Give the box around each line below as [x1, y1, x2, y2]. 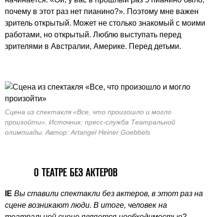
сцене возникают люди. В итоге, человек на [5, 201, 167, 209]
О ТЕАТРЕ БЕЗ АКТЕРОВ [34, 166, 117, 178]
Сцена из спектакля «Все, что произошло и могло [5, 108, 171, 116]
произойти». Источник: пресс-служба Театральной [5, 118, 175, 126]
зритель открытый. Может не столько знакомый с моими [5, 18, 205, 27]
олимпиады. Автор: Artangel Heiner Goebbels [5, 128, 150, 136]
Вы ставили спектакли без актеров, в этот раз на [14, 189, 203, 198]
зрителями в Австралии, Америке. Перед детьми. [5, 42, 181, 50]
